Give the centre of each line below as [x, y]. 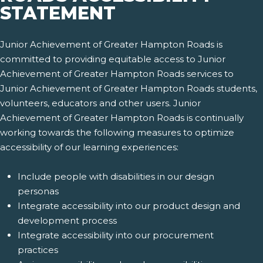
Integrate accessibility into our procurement [116, 235]
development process [67, 221]
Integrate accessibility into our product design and [129, 206]
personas [38, 191]
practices [38, 250]
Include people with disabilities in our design [116, 177]
